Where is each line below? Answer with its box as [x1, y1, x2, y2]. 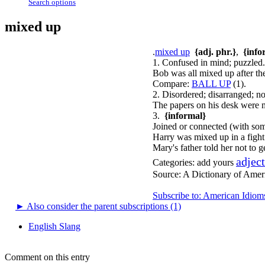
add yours [197, 157, 234, 167]
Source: [153, 169, 183, 179]
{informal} [164, 110, 206, 121]
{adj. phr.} [195, 46, 236, 57]
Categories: [153, 157, 195, 167]
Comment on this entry [5, 251, 90, 262]
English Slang [28, 221, 80, 231]
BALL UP [192, 78, 231, 89]
